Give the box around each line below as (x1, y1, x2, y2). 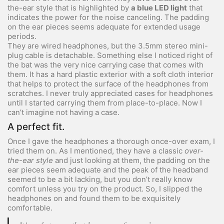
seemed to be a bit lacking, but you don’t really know (7, 174, 192, 184)
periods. (7, 31, 36, 41)
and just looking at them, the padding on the (53, 155, 210, 165)
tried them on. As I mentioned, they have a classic (7, 146, 184, 155)
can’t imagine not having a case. (7, 107, 119, 117)
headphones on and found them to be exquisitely (7, 193, 180, 203)
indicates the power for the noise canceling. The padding (7, 12, 209, 22)
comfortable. (7, 203, 52, 212)
